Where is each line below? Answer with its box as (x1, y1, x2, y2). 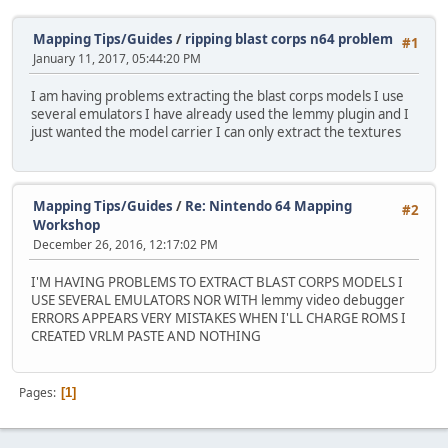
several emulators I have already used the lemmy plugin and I (31, 105, 409, 124)
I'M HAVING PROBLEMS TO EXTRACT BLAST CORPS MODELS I (31, 273, 403, 292)
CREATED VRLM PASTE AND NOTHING (31, 327, 261, 346)
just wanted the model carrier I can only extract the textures (31, 123, 401, 142)
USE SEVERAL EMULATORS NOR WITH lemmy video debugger (31, 291, 405, 310)
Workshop (33, 216, 100, 234)
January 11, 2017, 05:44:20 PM (33, 50, 201, 67)
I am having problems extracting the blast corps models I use (31, 87, 404, 106)
